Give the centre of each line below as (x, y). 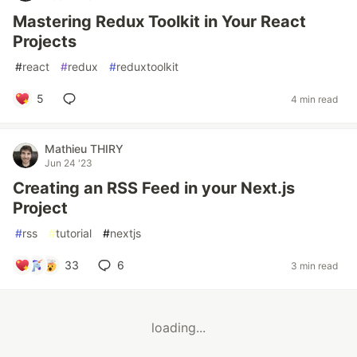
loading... (178, 328)
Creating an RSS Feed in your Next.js (154, 188)
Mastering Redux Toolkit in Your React (159, 22)
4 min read (314, 99)
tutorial (74, 233)
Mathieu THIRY (84, 149)
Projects (45, 41)
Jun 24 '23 (69, 163)
